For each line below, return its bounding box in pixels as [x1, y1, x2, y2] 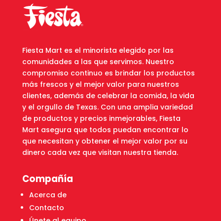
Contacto [29, 202, 64, 213]
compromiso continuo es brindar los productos [22, 68, 195, 78]
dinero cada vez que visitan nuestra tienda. [22, 147, 178, 157]
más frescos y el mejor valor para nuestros [22, 79, 179, 89]
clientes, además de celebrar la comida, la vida [22, 90, 194, 101]
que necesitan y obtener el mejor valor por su [22, 136, 187, 146]
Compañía [22, 172, 73, 185]
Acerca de [29, 189, 67, 200]
